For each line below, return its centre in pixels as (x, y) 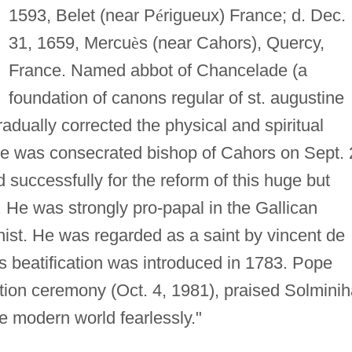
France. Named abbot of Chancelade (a (158, 70)
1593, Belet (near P (82, 15)
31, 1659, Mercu (70, 42)
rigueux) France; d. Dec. (254, 15)
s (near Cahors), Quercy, (231, 42)
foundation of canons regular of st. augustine (176, 97)
